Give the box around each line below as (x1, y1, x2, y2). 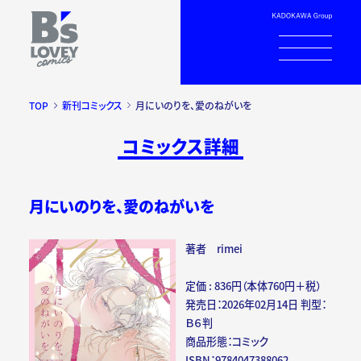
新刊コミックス (61, 98, 122, 113)
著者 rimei (185, 241, 243, 257)
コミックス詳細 (122, 133, 239, 159)
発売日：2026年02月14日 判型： (185, 297, 327, 313)
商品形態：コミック (185, 334, 269, 350)
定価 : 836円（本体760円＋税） (185, 278, 322, 294)
